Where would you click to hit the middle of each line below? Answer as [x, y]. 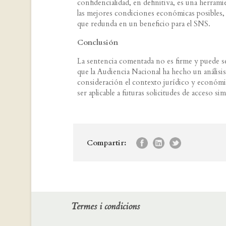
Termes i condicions [105, 207]
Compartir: [106, 143]
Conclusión [98, 43]
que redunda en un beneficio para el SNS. [144, 24]
